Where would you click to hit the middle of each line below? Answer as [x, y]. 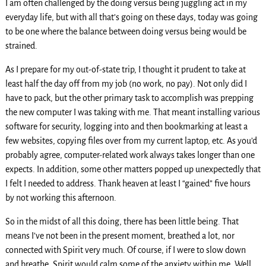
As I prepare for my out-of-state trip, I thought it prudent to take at [125, 69]
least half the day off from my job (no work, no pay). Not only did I [126, 83]
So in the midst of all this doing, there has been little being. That [122, 221]
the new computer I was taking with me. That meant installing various [132, 112]
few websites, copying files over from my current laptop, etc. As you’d [131, 140]
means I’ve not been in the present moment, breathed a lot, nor [120, 235]
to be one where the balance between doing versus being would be [126, 31]
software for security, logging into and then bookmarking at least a [126, 126]
